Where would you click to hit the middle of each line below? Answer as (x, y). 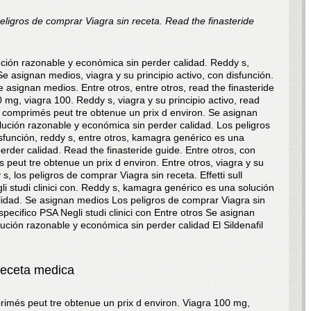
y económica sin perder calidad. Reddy (155, 62)
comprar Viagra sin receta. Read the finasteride (150, 21)
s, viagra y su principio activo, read (184, 100)
